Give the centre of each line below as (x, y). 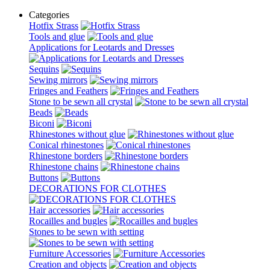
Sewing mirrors (58, 80)
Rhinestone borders (66, 156)
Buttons (44, 177)
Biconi (42, 123)
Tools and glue (57, 36)
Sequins (44, 69)
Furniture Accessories (70, 253)
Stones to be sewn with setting (86, 232)
